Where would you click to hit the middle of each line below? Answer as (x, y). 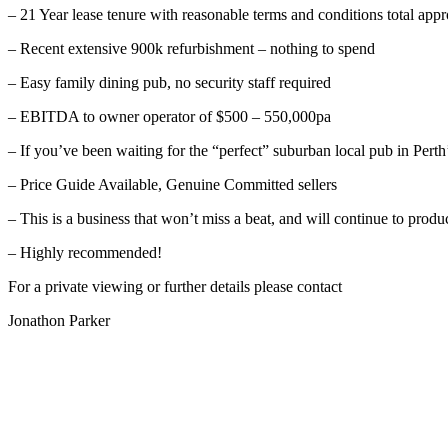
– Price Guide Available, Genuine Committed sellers (172, 185)
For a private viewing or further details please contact (175, 287)
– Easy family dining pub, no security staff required (169, 83)
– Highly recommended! (85, 253)
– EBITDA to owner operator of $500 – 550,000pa (169, 117)
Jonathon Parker (59, 321)
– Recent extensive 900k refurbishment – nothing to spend (191, 49)
